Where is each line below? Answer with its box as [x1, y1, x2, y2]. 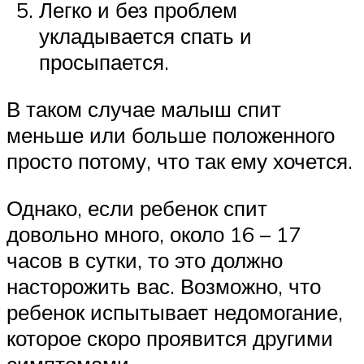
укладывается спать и [39, 23, 252, 50]
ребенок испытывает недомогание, [6, 298, 343, 325]
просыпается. [39, 49, 169, 76]
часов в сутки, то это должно [6, 246, 283, 273]
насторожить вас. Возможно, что [6, 272, 321, 299]
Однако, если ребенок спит [6, 194, 267, 221]
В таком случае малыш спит [6, 96, 281, 123]
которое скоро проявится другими [6, 324, 333, 351]
